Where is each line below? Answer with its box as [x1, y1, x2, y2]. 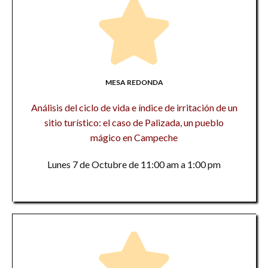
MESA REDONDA [105, 78, 163, 87]
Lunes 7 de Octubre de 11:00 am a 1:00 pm [47, 159, 221, 170]
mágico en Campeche [90, 132, 178, 143]
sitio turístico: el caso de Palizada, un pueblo [44, 117, 224, 128]
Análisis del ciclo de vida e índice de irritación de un [31, 102, 237, 113]
